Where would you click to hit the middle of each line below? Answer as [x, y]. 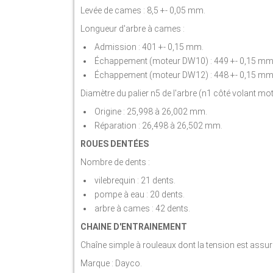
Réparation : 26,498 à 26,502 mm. [158, 126]
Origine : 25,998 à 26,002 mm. [150, 112]
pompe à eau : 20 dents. [139, 194]
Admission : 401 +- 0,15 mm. [148, 47]
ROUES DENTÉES [115, 144]
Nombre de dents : [115, 162]
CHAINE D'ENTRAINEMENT [134, 227]
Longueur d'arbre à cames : [133, 29]
